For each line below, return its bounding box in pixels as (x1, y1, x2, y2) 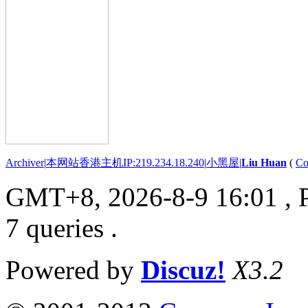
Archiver (5, 156, 44, 168)
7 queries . (5, 212, 118, 243)
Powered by (5, 254, 141, 285)
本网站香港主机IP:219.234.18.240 (46, 156, 204, 168)
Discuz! (141, 254, 225, 285)
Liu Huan (241, 156, 287, 168)
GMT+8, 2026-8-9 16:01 (5, 181, 278, 212)
